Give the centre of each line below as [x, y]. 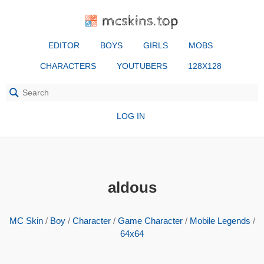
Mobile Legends [220, 221]
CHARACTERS [68, 66]
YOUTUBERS [142, 66]
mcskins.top [141, 21]
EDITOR [64, 45]
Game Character [150, 221]
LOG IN [131, 116]
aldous [132, 187]
